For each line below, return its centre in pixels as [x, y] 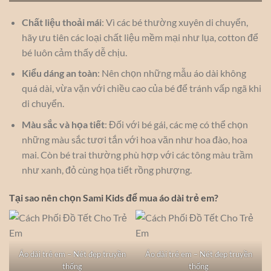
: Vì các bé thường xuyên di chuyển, [175, 22]
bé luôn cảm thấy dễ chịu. [74, 52]
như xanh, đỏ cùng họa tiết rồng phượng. [106, 169]
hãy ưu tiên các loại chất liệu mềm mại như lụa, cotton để [140, 37]
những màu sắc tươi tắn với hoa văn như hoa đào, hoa [134, 139]
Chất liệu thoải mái [61, 22]
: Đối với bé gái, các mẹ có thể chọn [176, 124]
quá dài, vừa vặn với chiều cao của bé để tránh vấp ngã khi [141, 88]
